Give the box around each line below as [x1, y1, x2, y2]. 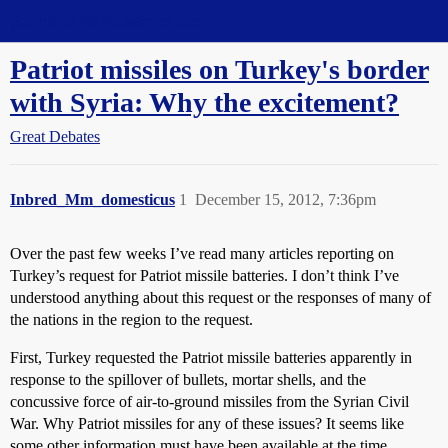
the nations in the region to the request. [10, 311, 253, 328]
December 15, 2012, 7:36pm [195, 191, 376, 208]
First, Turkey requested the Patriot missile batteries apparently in [10, 349, 412, 366]
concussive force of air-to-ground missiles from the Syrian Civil [10, 393, 409, 410]
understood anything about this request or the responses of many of [10, 289, 431, 306]
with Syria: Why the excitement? [10, 87, 399, 118]
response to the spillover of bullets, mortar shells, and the [10, 371, 366, 388]
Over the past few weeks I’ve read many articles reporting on [10, 245, 394, 262]
